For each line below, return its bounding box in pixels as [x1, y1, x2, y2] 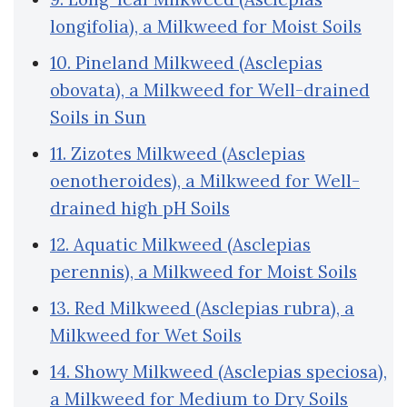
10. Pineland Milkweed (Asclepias [50, 52, 323, 74]
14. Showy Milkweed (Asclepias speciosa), [50, 361, 387, 383]
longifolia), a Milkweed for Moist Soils [50, 15, 362, 38]
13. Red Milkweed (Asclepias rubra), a [50, 297, 354, 320]
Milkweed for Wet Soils [50, 324, 242, 347]
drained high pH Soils [50, 197, 230, 220]
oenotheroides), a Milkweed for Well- [50, 170, 360, 193]
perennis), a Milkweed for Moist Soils [50, 261, 357, 283]
